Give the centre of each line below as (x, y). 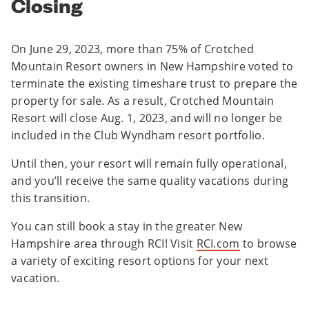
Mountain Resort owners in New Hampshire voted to (152, 67)
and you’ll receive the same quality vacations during (150, 181)
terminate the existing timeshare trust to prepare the (154, 84)
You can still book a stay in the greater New (127, 227)
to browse (268, 244)
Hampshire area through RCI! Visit (104, 244)
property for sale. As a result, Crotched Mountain (143, 101)
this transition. (52, 198)
